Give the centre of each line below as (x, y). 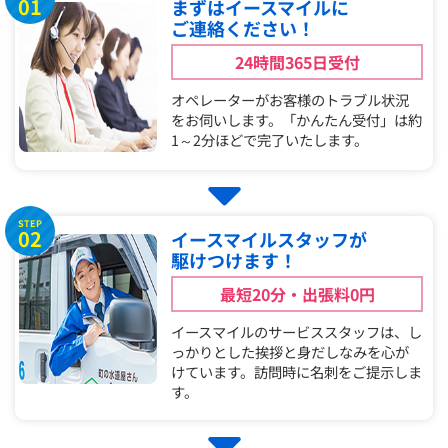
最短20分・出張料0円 (297, 294)
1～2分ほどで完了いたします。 (270, 140)
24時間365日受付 (297, 62)
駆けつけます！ (234, 260)
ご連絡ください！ (243, 28)
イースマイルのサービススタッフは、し (297, 332)
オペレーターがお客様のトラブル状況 (290, 100)
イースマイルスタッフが (269, 239)
